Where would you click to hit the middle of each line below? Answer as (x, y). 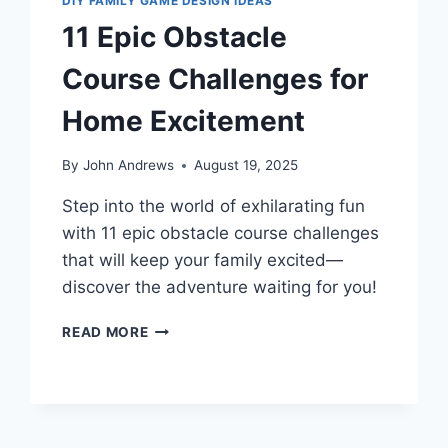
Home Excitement (184, 120)
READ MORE (105, 332)
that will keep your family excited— (203, 260)
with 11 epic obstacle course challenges (221, 233)
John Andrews (128, 165)
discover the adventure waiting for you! (220, 287)
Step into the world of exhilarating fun (214, 206)
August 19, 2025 (245, 165)
